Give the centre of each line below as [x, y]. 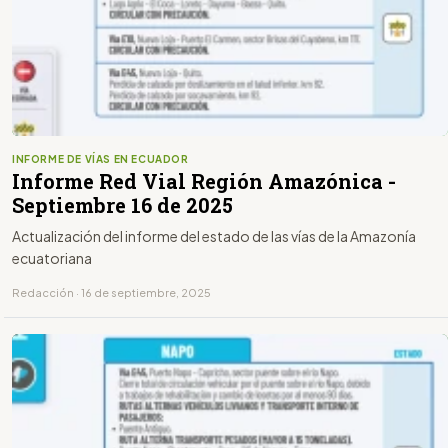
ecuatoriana [52, 258]
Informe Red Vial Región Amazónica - [204, 181]
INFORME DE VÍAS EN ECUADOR [100, 159]
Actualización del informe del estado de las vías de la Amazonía [214, 236]
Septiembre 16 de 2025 [122, 205]
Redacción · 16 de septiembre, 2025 [111, 293]
